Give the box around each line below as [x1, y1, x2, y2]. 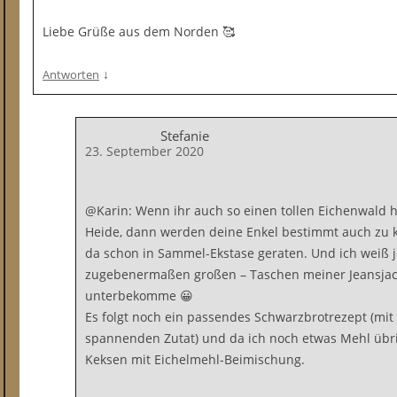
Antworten [43, 66, 99, 82]
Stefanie [160, 127, 209, 144]
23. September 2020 [85, 143, 204, 160]
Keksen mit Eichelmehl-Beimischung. [85, 351, 305, 368]
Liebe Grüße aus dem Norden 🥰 [43, 23, 235, 40]
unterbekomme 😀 [85, 287, 193, 304]
